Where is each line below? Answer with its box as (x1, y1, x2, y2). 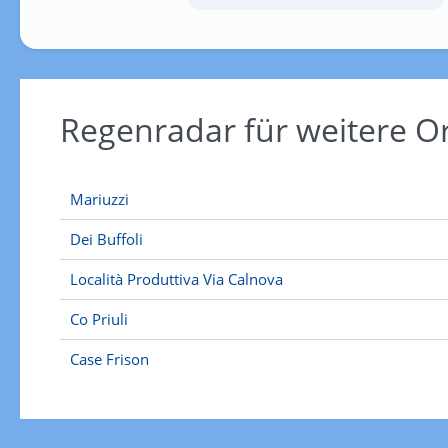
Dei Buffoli (69, 229, 143, 249)
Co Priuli (69, 309, 128, 329)
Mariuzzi (69, 189, 129, 209)
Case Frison (69, 349, 149, 369)
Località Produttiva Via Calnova (69, 269, 283, 289)
